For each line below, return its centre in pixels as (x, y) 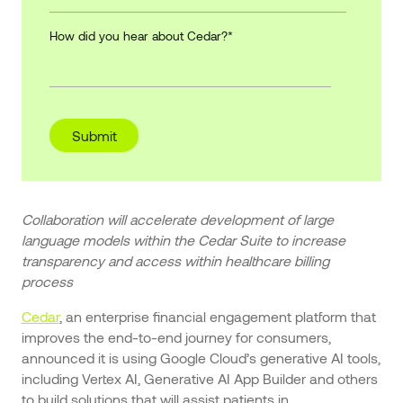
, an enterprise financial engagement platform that (217, 316)
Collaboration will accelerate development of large (177, 219)
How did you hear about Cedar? (139, 35)
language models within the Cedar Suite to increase (183, 240)
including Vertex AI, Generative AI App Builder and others (199, 378)
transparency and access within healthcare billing (175, 261)
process (47, 282)
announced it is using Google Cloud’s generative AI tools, (201, 357)
